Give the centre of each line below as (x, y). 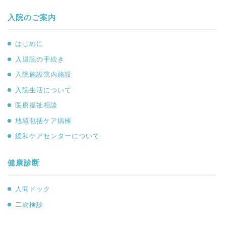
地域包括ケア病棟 (43, 121)
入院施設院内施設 (43, 74)
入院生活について (43, 90)
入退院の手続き (40, 59)
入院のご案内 (32, 17)
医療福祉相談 (36, 105)
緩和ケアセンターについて (58, 136)
